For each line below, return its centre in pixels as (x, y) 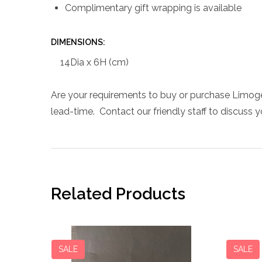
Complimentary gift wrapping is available (153, 8)
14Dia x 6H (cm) (94, 62)
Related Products (118, 194)
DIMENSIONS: (78, 42)
